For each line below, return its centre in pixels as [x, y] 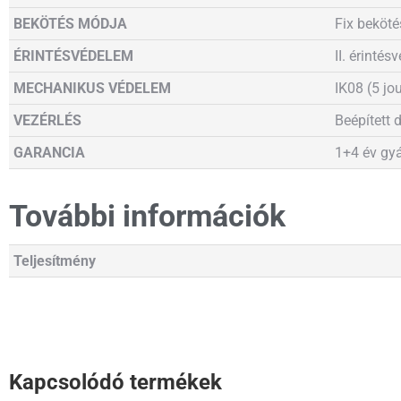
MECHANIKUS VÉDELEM [92, 88]
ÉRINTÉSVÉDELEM [73, 56]
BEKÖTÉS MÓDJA [70, 24]
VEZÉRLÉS [47, 120]
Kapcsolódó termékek [115, 382]
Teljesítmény [55, 261]
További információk [147, 216]
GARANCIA [49, 153]
